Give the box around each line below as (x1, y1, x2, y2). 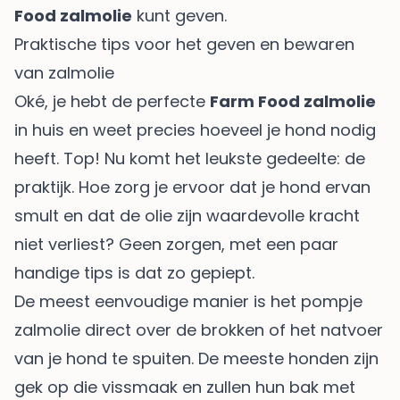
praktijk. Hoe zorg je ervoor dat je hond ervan (14, 175, 371, 198)
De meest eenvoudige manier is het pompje (14, 289, 362, 312)
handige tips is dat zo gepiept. (14, 261, 254, 284)
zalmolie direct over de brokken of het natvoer (14, 318, 383, 341)
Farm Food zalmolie (210, 89, 376, 112)
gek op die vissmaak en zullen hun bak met (14, 375, 355, 398)
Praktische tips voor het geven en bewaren (14, 32, 354, 55)
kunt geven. (132, 4, 227, 27)
